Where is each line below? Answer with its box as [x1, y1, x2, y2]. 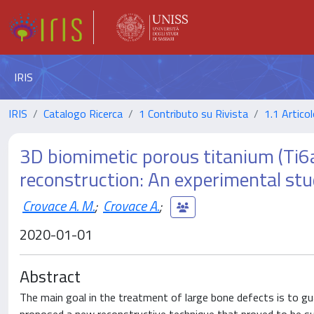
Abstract [20, 264, 81, 289]
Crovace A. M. [22, 194, 95, 217]
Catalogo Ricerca [43, 105, 123, 122]
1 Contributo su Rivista [139, 105, 248, 122]
